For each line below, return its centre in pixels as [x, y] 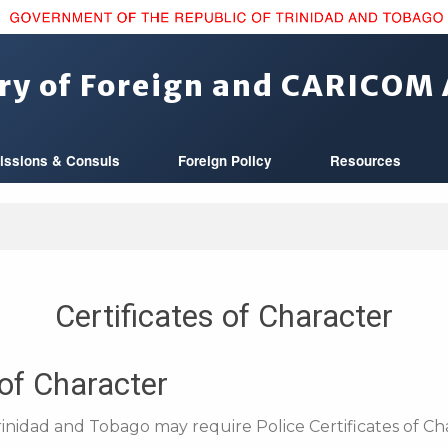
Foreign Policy [225, 160]
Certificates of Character [223, 316]
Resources [365, 160]
